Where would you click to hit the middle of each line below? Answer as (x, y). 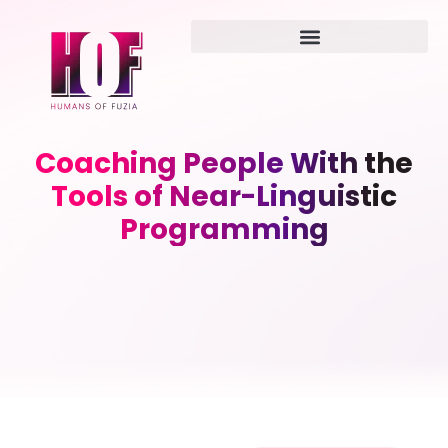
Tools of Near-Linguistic (224, 196)
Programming (224, 229)
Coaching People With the (224, 163)
